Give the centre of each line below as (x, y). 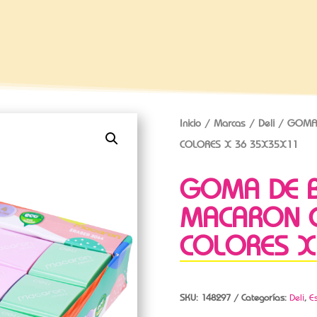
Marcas (229, 123)
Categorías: (265, 297)
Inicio (190, 123)
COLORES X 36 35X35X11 (238, 144)
